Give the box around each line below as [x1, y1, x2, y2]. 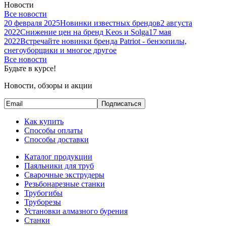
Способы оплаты [24, 126, 83, 135]
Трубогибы [24, 188, 63, 197]
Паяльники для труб [24, 161, 94, 170]
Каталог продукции [24, 152, 92, 161]
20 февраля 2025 [4, 18, 60, 27]
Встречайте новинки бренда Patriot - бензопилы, [20, 36, 187, 45]
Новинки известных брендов [60, 18, 160, 27]
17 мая [149, 27, 171, 36]
